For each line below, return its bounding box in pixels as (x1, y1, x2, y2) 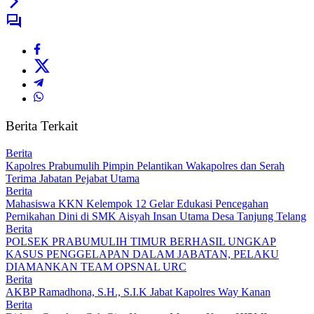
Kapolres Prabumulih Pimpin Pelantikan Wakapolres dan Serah (6, 159, 285, 172)
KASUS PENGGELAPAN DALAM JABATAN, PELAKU (6, 247, 279, 260)
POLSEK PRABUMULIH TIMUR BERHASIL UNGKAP (6, 235, 276, 247)
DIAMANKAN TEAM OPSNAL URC (6, 260, 186, 273)
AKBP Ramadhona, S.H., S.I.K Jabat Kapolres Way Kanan (6, 285, 271, 298)
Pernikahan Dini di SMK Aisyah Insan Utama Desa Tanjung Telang (6, 210, 306, 222)
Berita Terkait (6, 118, 78, 134)
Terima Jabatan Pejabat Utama (6, 172, 139, 184)
